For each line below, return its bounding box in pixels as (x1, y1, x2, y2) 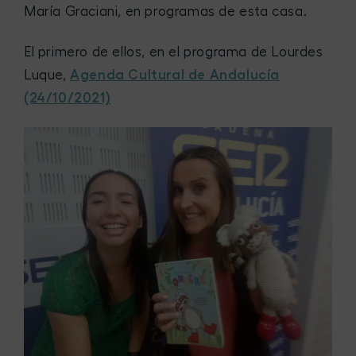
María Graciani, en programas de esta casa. (24, 5, 308, 18)
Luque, (24, 68, 71, 82)
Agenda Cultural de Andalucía (70, 68, 281, 82)
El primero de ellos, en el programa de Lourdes (24, 44, 323, 59)
